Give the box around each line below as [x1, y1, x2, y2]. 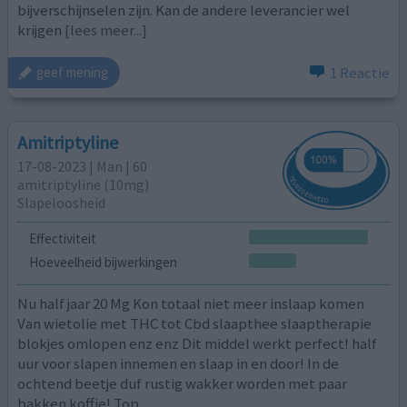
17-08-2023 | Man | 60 [17, 157, 148, 176]
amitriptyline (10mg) [17, 175, 150, 194]
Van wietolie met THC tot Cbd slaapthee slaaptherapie [17, 313, 372, 333]
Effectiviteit [28, 230, 96, 248]
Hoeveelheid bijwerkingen [28, 253, 177, 272]
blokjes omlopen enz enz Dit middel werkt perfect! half [17, 333, 378, 353]
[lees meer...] [65, 20, 148, 41]
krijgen [17, 20, 63, 41]
